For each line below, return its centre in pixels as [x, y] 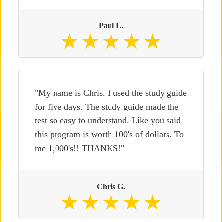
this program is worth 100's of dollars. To [109, 134]
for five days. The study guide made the [106, 107]
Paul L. [111, 26]
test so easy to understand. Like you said [108, 120]
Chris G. [111, 187]
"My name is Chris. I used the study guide [111, 93]
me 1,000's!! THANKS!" [79, 148]
